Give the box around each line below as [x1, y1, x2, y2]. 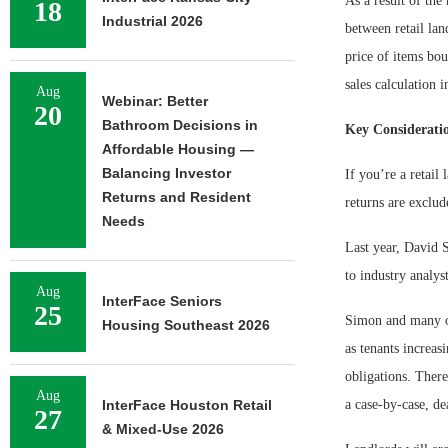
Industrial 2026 [102, 13, 203, 29]
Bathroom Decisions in [102, 117, 258, 133]
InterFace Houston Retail [102, 397, 272, 413]
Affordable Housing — [102, 141, 254, 157]
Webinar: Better [102, 93, 208, 109]
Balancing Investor [102, 165, 231, 181]
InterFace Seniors [102, 293, 222, 309]
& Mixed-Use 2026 [102, 421, 224, 437]
